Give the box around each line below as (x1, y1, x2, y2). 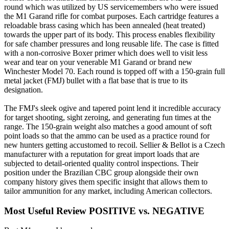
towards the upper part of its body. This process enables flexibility (4, 30, 215, 39)
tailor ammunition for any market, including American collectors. (4, 186, 212, 195)
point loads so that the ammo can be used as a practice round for (4, 131, 210, 140)
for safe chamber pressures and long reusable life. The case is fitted (4, 39, 219, 48)
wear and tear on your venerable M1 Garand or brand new (4, 57, 192, 66)
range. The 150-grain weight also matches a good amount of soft (4, 122, 212, 131)
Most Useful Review (4, 205, 89, 216)
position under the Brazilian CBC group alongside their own (4, 168, 198, 177)
